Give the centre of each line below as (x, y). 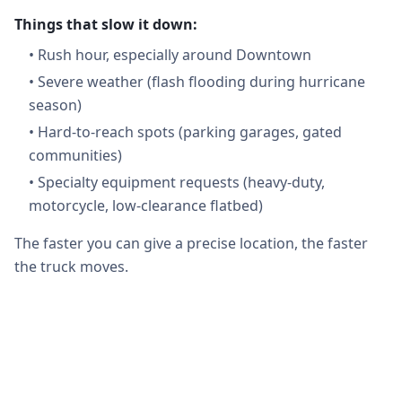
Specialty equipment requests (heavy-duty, (181, 182)
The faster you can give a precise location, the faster (191, 243)
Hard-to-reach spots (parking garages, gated (190, 132)
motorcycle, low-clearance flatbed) (146, 205)
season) (55, 105)
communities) (75, 155)
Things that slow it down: (106, 24)
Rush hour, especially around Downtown (175, 55)
